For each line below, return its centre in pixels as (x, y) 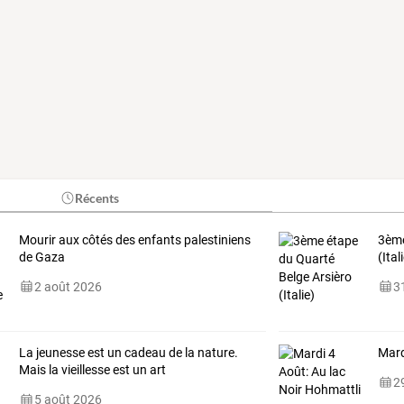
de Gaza (41, 257)
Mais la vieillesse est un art (92, 369)
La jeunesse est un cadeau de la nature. (128, 352)
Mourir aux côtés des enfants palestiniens (134, 239)
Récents (97, 197)
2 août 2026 (68, 286)
